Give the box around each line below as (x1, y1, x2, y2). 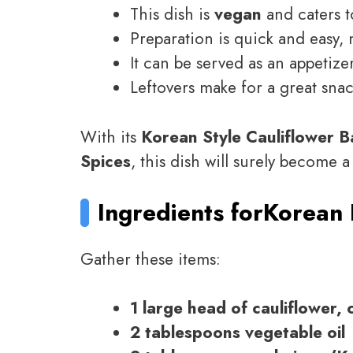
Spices (80, 149, 131, 173)
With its (80, 124, 141, 149)
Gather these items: (80, 247, 221, 271)
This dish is (130, 2, 214, 27)
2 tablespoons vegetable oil (130, 321, 345, 345)
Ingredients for (98, 195, 264, 230)
